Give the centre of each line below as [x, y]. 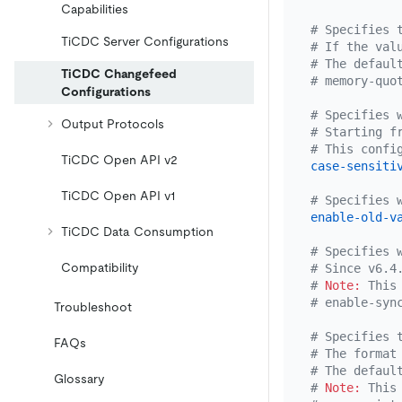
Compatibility [100, 267]
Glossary [79, 379]
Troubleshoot [93, 307]
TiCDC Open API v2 [119, 160]
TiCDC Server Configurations [145, 41]
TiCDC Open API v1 [118, 196]
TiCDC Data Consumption [137, 232]
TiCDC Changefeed [119, 74]
